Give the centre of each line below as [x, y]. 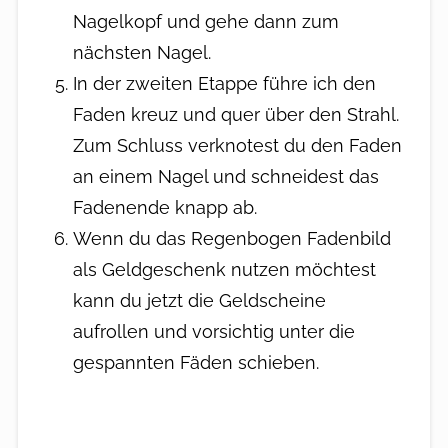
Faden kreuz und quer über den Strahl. [236, 114]
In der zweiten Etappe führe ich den [225, 83]
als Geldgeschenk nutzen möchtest [225, 269]
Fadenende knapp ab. [165, 207]
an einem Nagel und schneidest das [226, 176]
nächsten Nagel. [142, 52]
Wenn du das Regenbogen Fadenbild [232, 238]
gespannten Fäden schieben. [196, 362]
